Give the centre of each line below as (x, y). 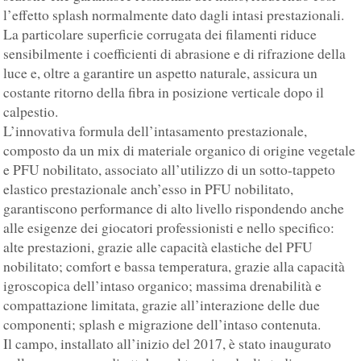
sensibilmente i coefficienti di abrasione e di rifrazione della (175, 54)
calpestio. (31, 112)
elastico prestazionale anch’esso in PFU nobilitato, (149, 189)
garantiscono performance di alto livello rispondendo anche (174, 209)
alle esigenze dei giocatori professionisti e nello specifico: (169, 228)
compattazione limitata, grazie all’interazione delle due (162, 305)
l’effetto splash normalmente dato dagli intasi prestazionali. (174, 15)
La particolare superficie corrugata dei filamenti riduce (160, 35)
